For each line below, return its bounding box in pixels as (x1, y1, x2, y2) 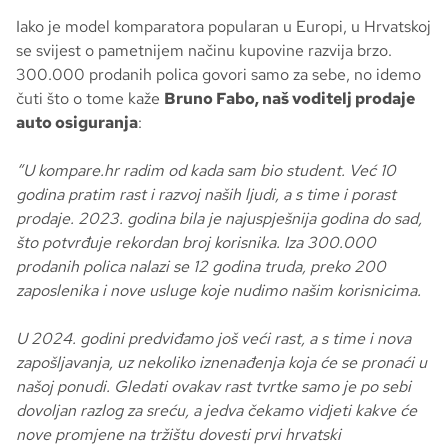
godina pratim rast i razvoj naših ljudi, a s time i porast (16, 184, 396, 206)
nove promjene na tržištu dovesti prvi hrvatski (16, 424, 341, 446)
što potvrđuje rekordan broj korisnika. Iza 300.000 (16, 232, 376, 254)
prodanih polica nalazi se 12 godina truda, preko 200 (16, 256, 386, 278)
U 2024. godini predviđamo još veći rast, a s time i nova (16, 328, 411, 350)
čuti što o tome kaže (16, 88, 164, 110)
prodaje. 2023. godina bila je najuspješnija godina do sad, (16, 208, 422, 230)
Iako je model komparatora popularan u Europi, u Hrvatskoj (16, 16, 431, 38)
